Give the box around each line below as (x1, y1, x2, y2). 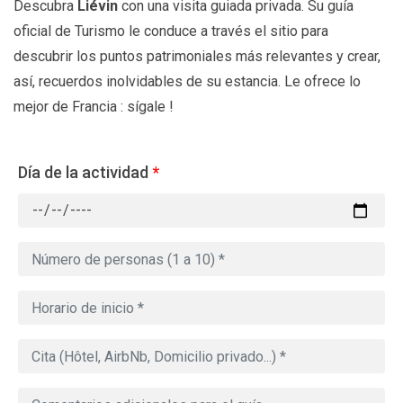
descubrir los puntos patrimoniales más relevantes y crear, (13, 48, 381, 66)
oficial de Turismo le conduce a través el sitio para (13, 22, 328, 40)
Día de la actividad (18, 163, 148, 183)
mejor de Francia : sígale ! (13, 98, 174, 116)
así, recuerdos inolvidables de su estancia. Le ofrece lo (13, 73, 361, 91)
